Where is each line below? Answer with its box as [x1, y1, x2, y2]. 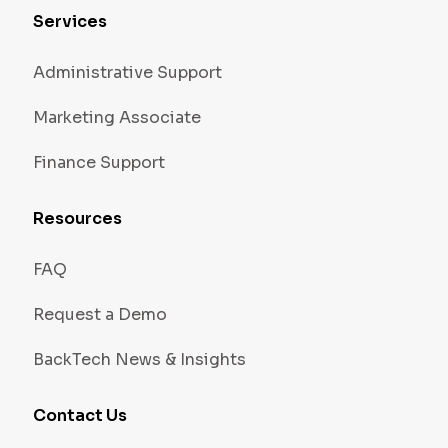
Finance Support [32, 152, 165, 173]
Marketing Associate [32, 107, 201, 128]
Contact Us [32, 405, 127, 426]
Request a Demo [32, 304, 167, 325]
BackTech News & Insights [32, 349, 246, 370]
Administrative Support [32, 62, 222, 83]
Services [32, 11, 107, 32]
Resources [32, 208, 122, 229]
